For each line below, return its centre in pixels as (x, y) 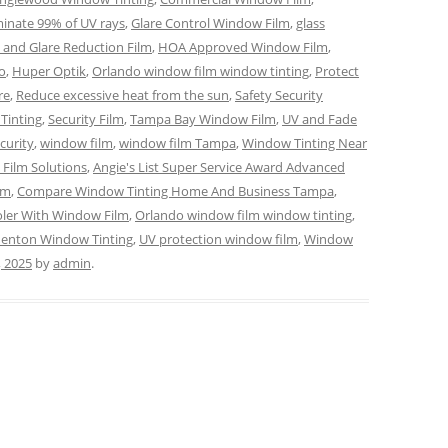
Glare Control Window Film (210, 23)
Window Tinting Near (304, 143)
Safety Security (279, 95)
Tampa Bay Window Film (203, 119)
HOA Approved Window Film (243, 47)
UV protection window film (218, 239)
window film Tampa (177, 143)
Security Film (86, 119)
